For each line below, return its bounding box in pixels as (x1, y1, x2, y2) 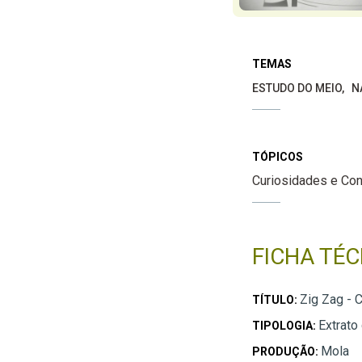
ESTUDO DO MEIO (251, 81, 342, 95)
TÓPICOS (251, 149, 303, 163)
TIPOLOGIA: (251, 318, 318, 332)
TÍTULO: (251, 293, 300, 306)
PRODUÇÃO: (251, 344, 321, 358)
